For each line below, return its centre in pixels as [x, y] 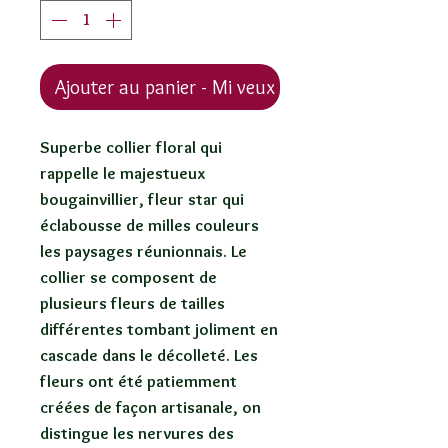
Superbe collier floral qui [131, 147]
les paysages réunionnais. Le [143, 251]
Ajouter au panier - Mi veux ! [170, 87]
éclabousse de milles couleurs [149, 225]
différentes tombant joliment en [159, 329]
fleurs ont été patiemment [138, 381]
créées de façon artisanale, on [150, 407]
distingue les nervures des [137, 433]
